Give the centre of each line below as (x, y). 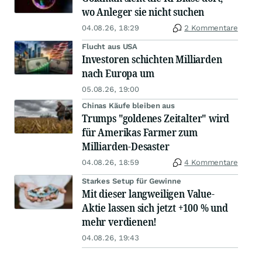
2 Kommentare (211, 28)
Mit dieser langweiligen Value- (148, 194)
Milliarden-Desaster (126, 146)
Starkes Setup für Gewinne (132, 181)
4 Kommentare (211, 163)
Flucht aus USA (110, 47)
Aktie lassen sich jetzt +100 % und (155, 208)
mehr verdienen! (120, 222)
